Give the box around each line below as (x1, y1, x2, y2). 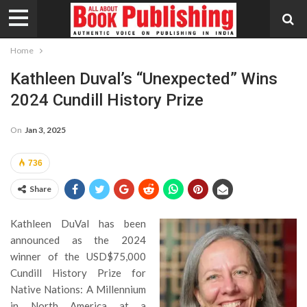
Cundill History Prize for (10, 266, 146, 279)
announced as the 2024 (10, 233, 146, 246)
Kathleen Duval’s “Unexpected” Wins (10, 69, 278, 88)
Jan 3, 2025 (25, 124, 66, 135)
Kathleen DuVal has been (10, 217, 146, 230)
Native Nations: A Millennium (10, 282, 146, 295)
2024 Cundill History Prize (10, 90, 204, 110)
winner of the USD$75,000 (10, 249, 146, 262)
